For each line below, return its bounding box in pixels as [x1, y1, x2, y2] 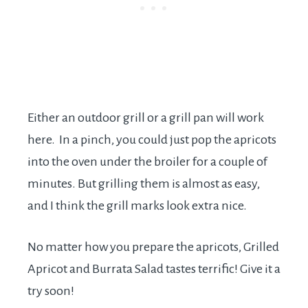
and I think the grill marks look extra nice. [27, 199, 247, 213]
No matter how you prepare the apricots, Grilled [27, 240, 279, 254]
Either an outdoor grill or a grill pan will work [27, 111, 264, 125]
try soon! [27, 284, 74, 298]
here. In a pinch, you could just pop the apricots [27, 133, 276, 147]
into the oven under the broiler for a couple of [27, 155, 267, 169]
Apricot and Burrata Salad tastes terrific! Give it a [27, 262, 280, 276]
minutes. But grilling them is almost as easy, [27, 177, 260, 191]
